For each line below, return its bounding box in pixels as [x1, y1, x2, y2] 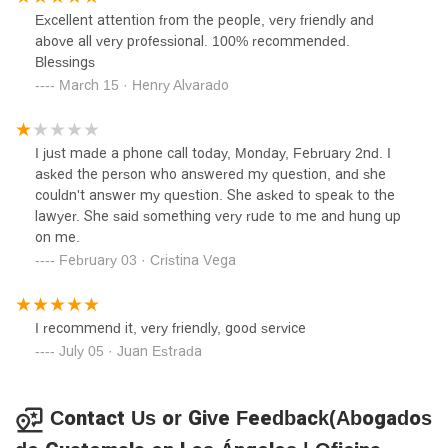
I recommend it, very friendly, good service [35, 319, 306, 336]
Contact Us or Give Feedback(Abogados [50, 406, 432, 429]
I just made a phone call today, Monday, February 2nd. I [35, 144, 391, 161]
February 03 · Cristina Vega [59, 251, 236, 268]
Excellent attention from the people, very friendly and [35, 11, 374, 28]
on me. [35, 228, 80, 245]
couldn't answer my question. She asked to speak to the [35, 186, 395, 203]
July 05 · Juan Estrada [59, 342, 202, 359]
